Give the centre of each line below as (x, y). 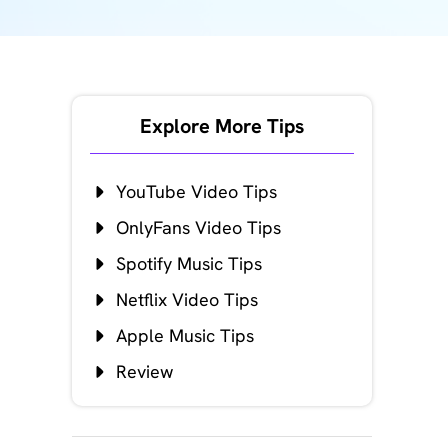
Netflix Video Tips (187, 299)
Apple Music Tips (185, 335)
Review (144, 371)
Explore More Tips (222, 126)
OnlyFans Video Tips (198, 227)
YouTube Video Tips (196, 191)
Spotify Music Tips (189, 263)
